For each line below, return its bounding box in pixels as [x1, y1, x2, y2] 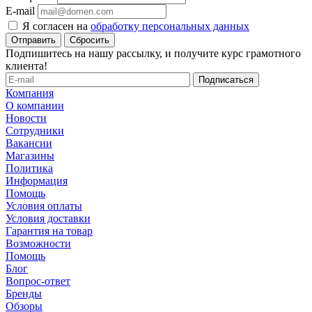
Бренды [6, 287, 42, 299]
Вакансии [6, 136, 52, 149]
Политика [6, 162, 53, 174]
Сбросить [70, 34, 109, 45]
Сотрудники [6, 124, 64, 136]
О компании [6, 99, 64, 111]
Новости [6, 111, 47, 124]
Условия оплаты [6, 199, 82, 212]
